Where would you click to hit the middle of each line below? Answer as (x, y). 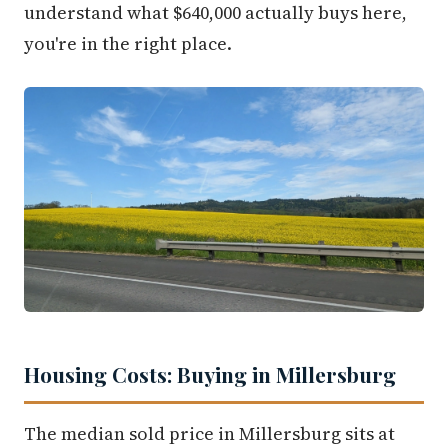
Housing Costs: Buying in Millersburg (210, 374)
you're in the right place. (128, 43)
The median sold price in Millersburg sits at (209, 433)
